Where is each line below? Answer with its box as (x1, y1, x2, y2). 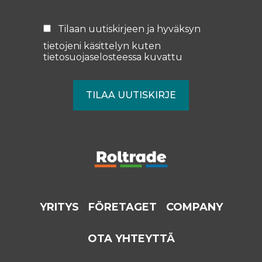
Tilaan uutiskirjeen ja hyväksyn (56, 23, 201, 35)
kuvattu (142, 51, 182, 63)
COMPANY (166, 201, 223, 214)
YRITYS (39, 201, 79, 214)
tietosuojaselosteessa (43, 51, 142, 63)
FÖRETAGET (88, 201, 157, 214)
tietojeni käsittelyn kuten (43, 40, 161, 51)
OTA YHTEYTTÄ (87, 232, 175, 246)
